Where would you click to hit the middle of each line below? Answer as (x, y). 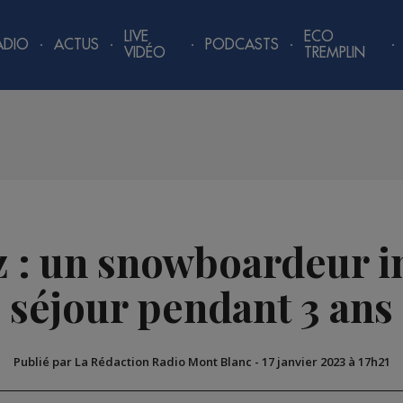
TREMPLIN (335, 53)
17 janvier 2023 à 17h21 (326, 362)
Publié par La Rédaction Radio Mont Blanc (132, 362)
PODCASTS (242, 45)
